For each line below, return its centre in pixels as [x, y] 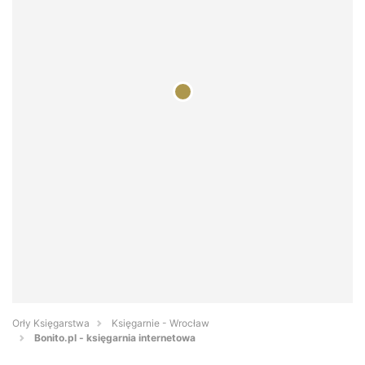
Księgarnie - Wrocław [161, 323]
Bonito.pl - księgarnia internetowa [115, 338]
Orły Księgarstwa [51, 323]
